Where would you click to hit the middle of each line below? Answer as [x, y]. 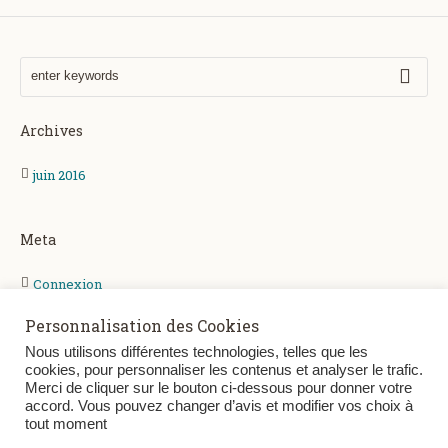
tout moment [66, 424]
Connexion [68, 283]
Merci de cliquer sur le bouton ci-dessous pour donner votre [218, 388]
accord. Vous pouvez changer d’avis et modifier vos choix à [219, 406]
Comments [70, 345]
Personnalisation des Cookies [142, 325]
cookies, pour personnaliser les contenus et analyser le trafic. [224, 370]
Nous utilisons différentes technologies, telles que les [196, 352]
